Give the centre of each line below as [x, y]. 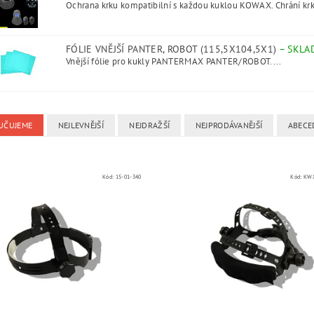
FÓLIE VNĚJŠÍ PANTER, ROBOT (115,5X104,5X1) [172, 49]
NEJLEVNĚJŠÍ [81, 125]
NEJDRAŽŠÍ [150, 125]
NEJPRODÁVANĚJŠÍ [229, 125]
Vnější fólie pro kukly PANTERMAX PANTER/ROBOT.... [173, 61]
